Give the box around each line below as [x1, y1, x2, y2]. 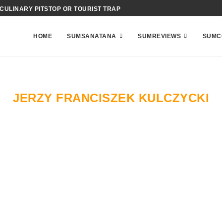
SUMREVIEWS [138, 33, 181, 40]
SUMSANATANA [67, 33, 116, 40]
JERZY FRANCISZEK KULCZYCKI [13, 91, 209, 105]
